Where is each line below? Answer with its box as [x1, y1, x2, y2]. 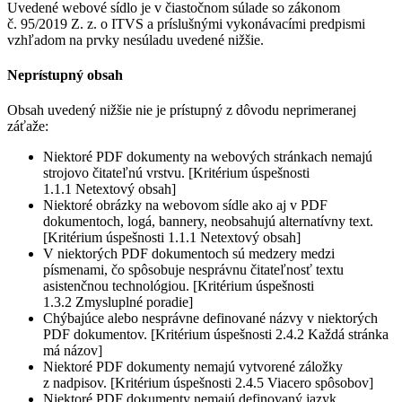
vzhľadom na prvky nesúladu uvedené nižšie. [7, 31, 264, 48]
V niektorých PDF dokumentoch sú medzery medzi [43, 246, 335, 262]
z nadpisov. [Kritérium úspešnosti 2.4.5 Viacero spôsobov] [43, 375, 373, 391]
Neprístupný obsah [7, 66, 123, 83]
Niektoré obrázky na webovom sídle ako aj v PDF [43, 197, 328, 214]
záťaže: [7, 118, 48, 135]
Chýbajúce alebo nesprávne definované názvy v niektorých [43, 310, 378, 327]
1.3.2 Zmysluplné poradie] [43, 294, 193, 310]
